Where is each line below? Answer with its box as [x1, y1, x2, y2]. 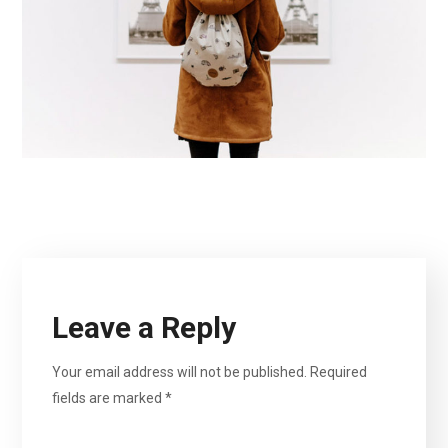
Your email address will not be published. [52, 363, 308, 380]
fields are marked [52, 389, 166, 406]
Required [310, 363, 368, 380]
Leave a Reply [52, 309, 237, 345]
